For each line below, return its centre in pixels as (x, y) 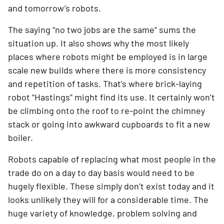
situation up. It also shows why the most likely (98, 43)
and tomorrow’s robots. (54, 8)
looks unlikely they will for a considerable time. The (108, 200)
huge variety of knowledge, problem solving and (102, 213)
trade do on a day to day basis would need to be (101, 173)
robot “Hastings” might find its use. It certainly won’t (111, 97)
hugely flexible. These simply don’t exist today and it (111, 186)
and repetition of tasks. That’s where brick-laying (105, 84)
